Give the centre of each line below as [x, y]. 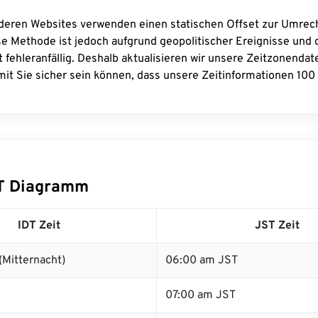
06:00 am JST [202, 261]
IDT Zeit [39, 226]
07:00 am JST [201, 295]
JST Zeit [277, 226]
